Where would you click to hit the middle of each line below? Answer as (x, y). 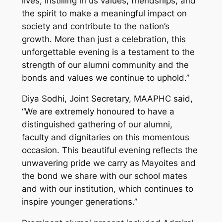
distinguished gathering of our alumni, (97, 125)
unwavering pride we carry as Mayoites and (109, 163)
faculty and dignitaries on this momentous (105, 138)
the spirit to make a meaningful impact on (104, 13)
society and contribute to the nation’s (95, 26)
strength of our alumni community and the (105, 65)
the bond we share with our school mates (104, 176)
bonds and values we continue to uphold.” (105, 78)
